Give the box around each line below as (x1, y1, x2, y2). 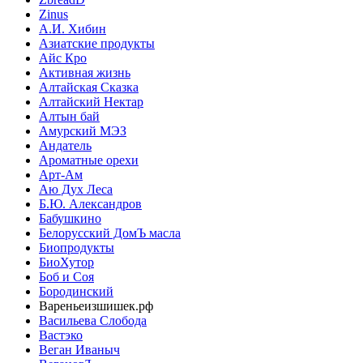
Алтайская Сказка (39, 80, 139, 95)
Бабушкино (39, 211, 101, 226)
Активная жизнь (39, 66, 130, 80)
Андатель (39, 139, 92, 153)
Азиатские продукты (39, 36, 155, 51)
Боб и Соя (39, 270, 94, 284)
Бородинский (39, 284, 113, 299)
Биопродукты (39, 241, 114, 255)
